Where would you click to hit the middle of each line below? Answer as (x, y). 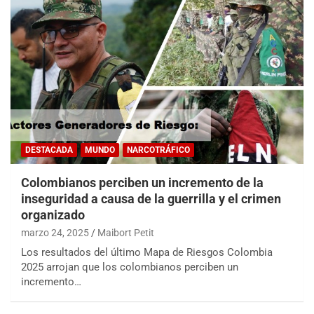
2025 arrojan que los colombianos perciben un (130, 267)
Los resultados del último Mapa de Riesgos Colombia (147, 253)
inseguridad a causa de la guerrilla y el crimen (151, 199)
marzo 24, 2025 (55, 233)
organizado (53, 215)
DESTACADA (49, 150)
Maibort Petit (126, 233)
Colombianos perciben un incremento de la (142, 183)
